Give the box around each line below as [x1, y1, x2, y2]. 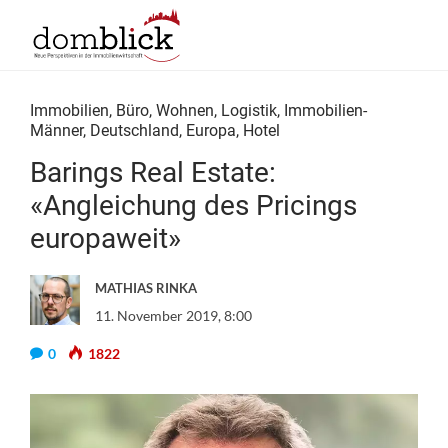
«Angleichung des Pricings [30, 189, 357, 222]
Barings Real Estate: [30, 156, 276, 189]
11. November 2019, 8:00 [95, 307, 252, 324]
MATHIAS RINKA [95, 280, 197, 296]
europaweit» [30, 222, 181, 255]
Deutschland [90, 121, 179, 140]
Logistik [221, 101, 277, 120]
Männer [30, 121, 83, 140]
